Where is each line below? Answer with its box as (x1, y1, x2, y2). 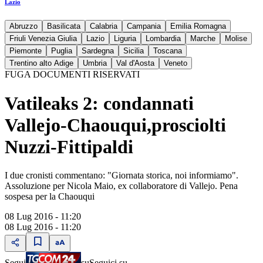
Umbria (83, 59, 107, 68)
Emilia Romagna (170, 22, 226, 31)
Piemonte (9, 46, 42, 56)
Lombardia (146, 34, 181, 43)
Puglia (51, 46, 72, 56)
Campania (127, 22, 161, 31)
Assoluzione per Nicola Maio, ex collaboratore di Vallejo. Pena (5, 181, 238, 191)
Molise (225, 34, 247, 43)
